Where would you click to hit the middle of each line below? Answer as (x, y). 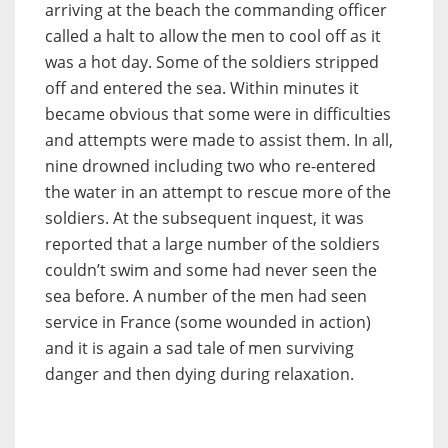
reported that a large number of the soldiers (212, 243)
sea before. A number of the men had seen (206, 295)
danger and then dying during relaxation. (199, 373)
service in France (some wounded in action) (208, 321)
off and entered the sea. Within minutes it (202, 87)
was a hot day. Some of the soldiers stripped (212, 61)
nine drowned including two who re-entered (210, 165)
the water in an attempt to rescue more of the (218, 191)
